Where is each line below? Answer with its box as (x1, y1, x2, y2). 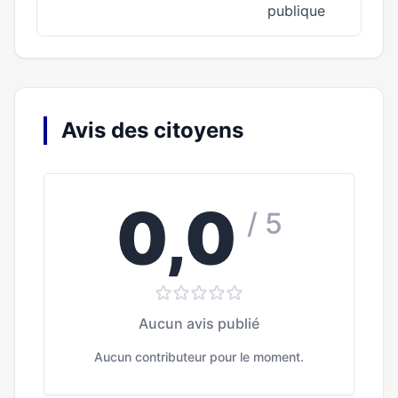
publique (267, 2, 325, 20)
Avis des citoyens (61, 117, 243, 143)
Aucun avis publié (139, 314, 259, 332)
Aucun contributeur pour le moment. (94, 349, 304, 364)
